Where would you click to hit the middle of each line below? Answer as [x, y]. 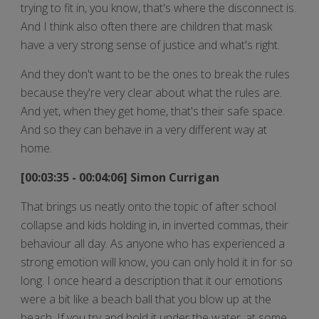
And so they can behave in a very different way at [144, 129]
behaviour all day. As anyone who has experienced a [153, 243]
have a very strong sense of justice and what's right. [150, 45]
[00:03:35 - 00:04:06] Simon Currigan [121, 177]
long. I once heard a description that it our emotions [152, 280]
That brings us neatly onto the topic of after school [148, 206]
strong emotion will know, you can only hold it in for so [157, 262]
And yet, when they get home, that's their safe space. [153, 111]
